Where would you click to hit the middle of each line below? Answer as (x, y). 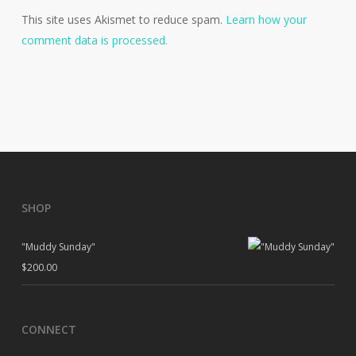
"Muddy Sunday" (58, 247)
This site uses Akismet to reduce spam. (123, 19)
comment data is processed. (94, 40)
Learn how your (266, 19)
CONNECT (48, 329)
